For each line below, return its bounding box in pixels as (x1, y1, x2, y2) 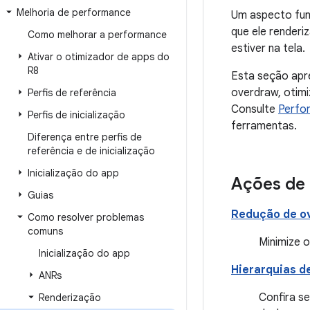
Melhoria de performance (17, 6, 131, 19)
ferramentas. (231, 119, 297, 133)
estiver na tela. (231, 42, 305, 55)
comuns (28, 225, 63, 237)
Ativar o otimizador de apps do (28, 51, 170, 63)
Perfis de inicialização (28, 109, 125, 121)
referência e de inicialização (28, 145, 155, 157)
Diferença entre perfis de (28, 131, 142, 143)
